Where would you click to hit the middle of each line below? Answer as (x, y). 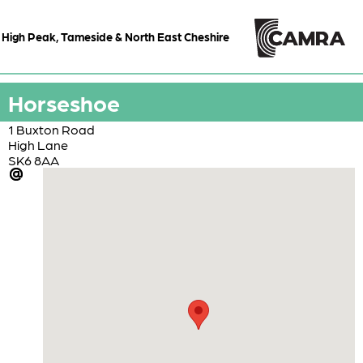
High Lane (38, 144)
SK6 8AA (34, 160)
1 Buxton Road (51, 129)
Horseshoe (64, 102)
